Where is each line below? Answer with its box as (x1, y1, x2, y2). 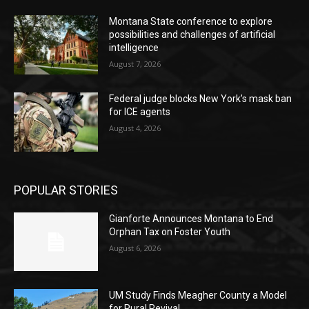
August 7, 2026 (109, 59, 161, 70)
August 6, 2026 (109, 242, 161, 253)
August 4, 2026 (109, 123, 161, 134)
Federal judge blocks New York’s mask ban (109, 93, 292, 105)
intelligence (109, 42, 159, 54)
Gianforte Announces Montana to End (109, 212, 274, 224)
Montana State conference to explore (109, 16, 273, 28)
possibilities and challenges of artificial (109, 29, 276, 41)
